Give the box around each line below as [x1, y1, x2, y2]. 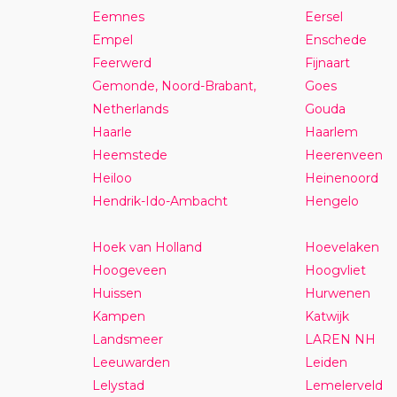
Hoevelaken [304, 238, 379, 255]
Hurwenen [304, 284, 370, 301]
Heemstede [91, 146, 167, 163]
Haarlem [304, 123, 358, 140]
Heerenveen [304, 146, 383, 163]
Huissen [91, 284, 142, 301]
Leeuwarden [91, 354, 170, 370]
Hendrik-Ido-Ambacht [91, 192, 228, 209]
